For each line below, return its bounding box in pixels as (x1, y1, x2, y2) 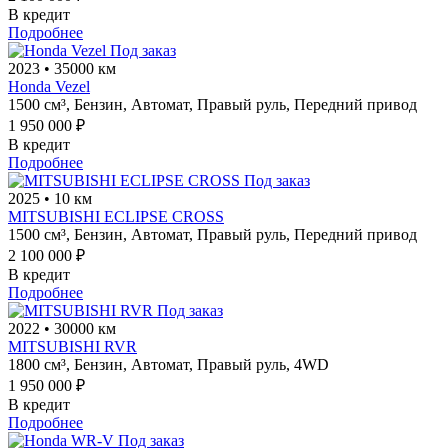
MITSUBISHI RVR (8, 337, 137, 355)
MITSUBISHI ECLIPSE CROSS (8, 207, 224, 225)
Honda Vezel (8, 77, 90, 95)
